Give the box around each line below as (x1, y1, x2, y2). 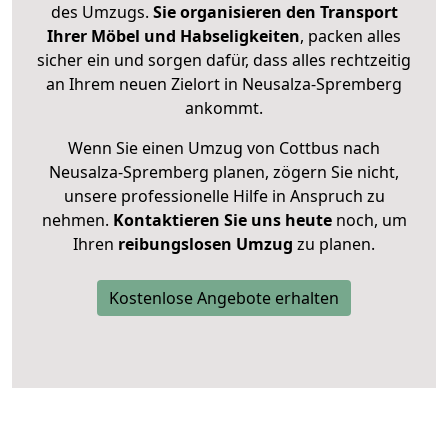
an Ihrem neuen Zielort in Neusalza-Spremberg (46, 73, 402, 96)
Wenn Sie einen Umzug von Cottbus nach (68, 137, 380, 160)
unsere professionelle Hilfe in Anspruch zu (63, 185, 385, 208)
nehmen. (41, 209, 113, 232)
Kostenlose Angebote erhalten (109, 287, 339, 310)
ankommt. (185, 97, 263, 120)
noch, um (331, 209, 407, 232)
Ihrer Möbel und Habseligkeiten (47, 25, 300, 48)
